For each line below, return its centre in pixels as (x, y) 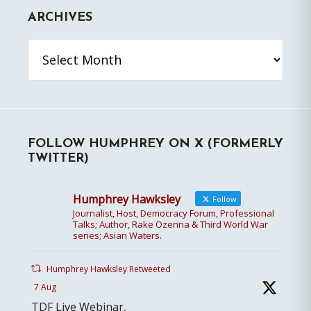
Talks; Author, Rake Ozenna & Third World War (170, 225)
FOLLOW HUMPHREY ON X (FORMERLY (155, 144)
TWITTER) (58, 159)
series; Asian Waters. (117, 236)
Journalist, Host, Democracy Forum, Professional (174, 213)
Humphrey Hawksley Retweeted (109, 269)
